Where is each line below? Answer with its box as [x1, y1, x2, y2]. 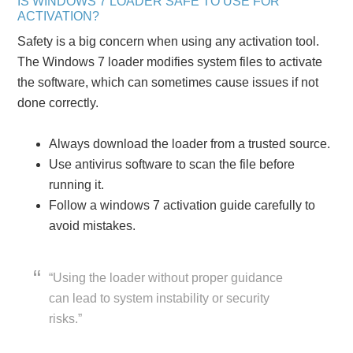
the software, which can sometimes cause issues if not [17, 75, 319, 89]
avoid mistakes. [49, 218, 136, 232]
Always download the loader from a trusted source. [49, 136, 331, 150]
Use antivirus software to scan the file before [49, 157, 295, 171]
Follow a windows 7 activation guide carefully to [49, 198, 316, 212]
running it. [49, 177, 105, 191]
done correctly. [17, 95, 99, 110]
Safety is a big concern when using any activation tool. [17, 34, 320, 48]
